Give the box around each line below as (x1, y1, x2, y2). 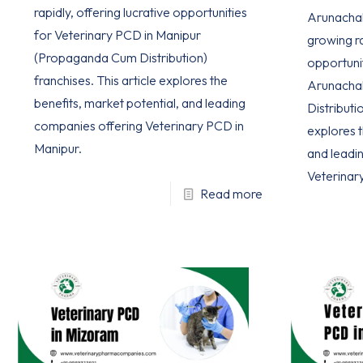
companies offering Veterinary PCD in (34, 117, 245, 134)
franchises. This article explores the (34, 71, 228, 88)
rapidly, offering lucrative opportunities (34, 3, 248, 20)
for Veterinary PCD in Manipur (34, 26, 202, 43)
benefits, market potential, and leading (34, 94, 246, 111)
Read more (199, 185, 263, 202)
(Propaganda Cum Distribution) (34, 49, 208, 66)
